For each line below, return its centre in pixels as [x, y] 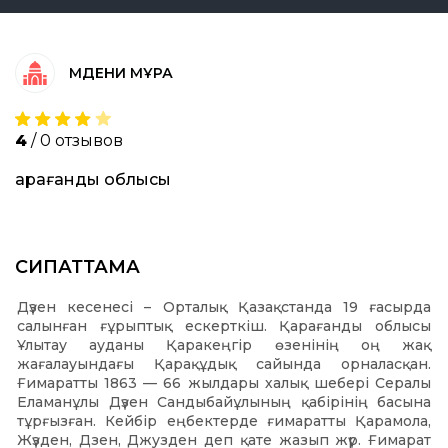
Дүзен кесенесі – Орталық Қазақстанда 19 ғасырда [224, 307]
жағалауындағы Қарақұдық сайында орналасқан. [224, 364]
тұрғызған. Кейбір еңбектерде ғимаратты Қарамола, [224, 421]
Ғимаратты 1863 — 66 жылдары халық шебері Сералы [224, 383]
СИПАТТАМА [77, 267]
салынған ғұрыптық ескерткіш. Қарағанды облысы [224, 326]
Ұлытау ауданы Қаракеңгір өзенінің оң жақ [224, 345]
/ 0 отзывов [75, 140]
